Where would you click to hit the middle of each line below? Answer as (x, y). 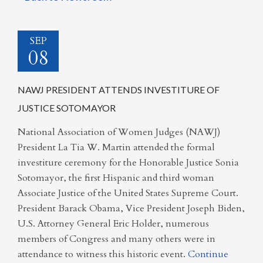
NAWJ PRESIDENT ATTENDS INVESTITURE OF (119, 90)
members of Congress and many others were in (117, 239)
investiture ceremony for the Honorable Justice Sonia (128, 162)
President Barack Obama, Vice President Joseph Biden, (131, 208)
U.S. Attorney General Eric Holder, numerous (113, 223)
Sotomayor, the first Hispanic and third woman (116, 178)
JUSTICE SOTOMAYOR (67, 108)
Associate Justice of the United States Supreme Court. (128, 193)
